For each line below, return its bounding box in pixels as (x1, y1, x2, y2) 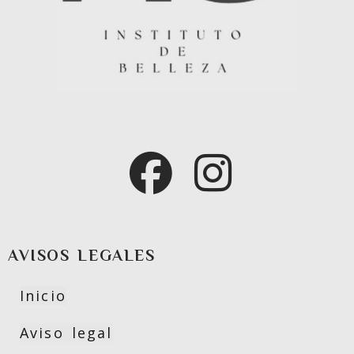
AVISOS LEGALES (8, 247, 156, 265)
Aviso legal (20, 322, 113, 342)
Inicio (20, 285, 66, 305)
